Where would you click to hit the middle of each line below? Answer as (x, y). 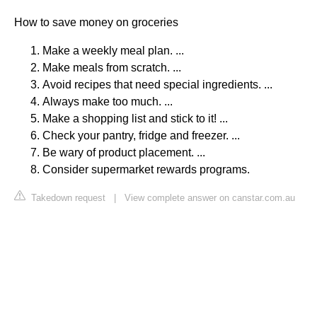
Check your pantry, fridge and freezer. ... (141, 135)
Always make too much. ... (108, 101)
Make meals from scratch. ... (112, 67)
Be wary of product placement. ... (124, 152)
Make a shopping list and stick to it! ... (135, 118)
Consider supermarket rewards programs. (146, 169)
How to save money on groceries (96, 22)
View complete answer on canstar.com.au (210, 197)
